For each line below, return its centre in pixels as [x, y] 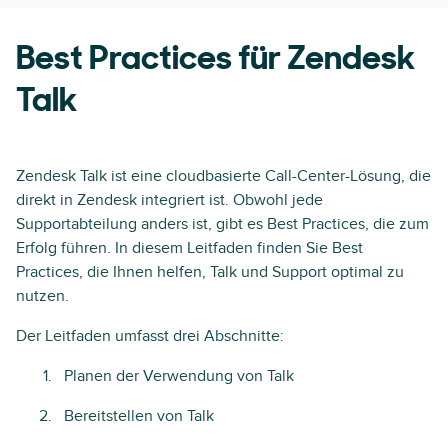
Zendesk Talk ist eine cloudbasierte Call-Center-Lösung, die [223, 176]
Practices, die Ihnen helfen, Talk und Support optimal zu [210, 272]
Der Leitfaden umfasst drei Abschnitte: [150, 336]
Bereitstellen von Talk [139, 416]
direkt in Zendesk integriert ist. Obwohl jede [169, 200]
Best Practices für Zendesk [215, 60]
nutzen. [42, 296]
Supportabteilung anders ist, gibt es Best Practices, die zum [222, 224]
